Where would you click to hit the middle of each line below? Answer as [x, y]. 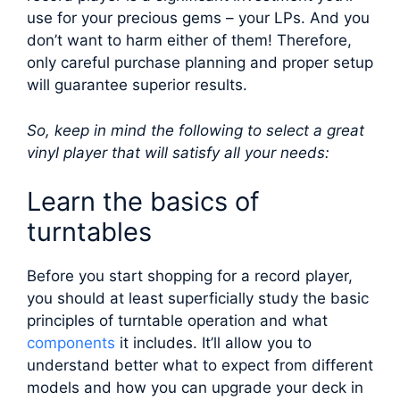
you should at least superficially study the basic [198, 299]
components [71, 343]
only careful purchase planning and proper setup [200, 63]
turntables [89, 232]
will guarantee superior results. [137, 85]
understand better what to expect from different [200, 366]
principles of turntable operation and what [177, 321]
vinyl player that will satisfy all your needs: [178, 152]
